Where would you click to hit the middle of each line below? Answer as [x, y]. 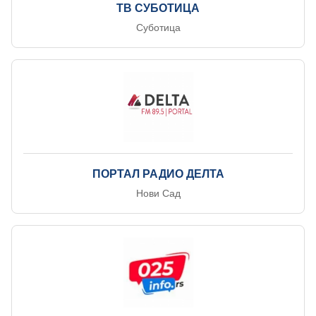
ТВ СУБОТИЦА [158, 8]
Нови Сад [158, 193]
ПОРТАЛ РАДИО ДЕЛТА [158, 174]
